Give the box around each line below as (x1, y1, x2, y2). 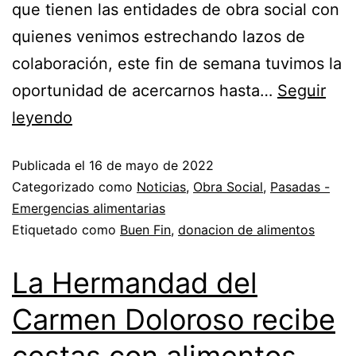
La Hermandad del (12, 265, 257, 301)
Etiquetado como (12, 222, 120, 238)
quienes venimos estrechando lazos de (12, 27, 305, 47)
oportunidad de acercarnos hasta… (12, 81, 277, 101)
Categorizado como (12, 179, 137, 195)
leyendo (12, 108, 72, 128)
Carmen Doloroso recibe (12, 302, 335, 338)
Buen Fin (120, 222, 171, 238)
